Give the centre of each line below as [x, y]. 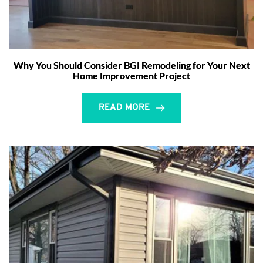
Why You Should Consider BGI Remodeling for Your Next [131, 65]
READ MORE [124, 108]
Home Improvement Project [131, 75]
